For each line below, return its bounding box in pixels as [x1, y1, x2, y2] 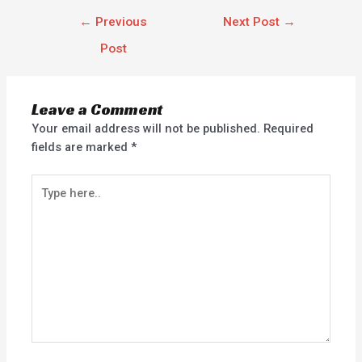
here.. [31, 193, 63, 208]
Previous [92, 14, 148, 29]
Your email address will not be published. [32, 121, 261, 136]
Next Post [223, 14, 284, 29]
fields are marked [32, 140, 132, 154]
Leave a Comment [32, 99, 163, 120]
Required [263, 121, 314, 136]
